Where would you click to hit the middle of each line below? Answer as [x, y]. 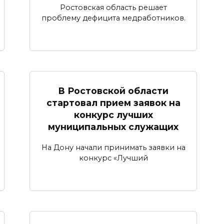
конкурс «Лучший [113, 158]
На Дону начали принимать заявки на [113, 147]
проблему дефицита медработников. [113, 18]
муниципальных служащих [113, 126]
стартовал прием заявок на [113, 102]
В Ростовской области [113, 90]
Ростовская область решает [113, 7]
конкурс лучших [113, 114]
